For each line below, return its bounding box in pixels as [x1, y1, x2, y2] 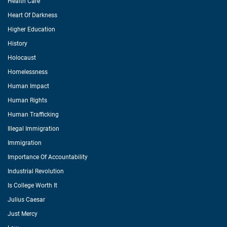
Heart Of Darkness [8, 12, 57, 19]
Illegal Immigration [8, 125, 59, 132]
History [8, 40, 27, 47]
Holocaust [8, 54, 36, 61]
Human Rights [8, 97, 47, 104]
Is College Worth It [8, 182, 57, 189]
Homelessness [8, 68, 48, 75]
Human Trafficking [8, 111, 59, 118]
